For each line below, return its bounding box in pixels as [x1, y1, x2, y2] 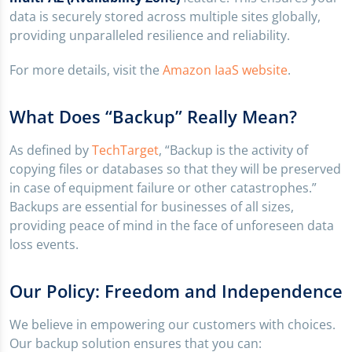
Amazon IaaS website [163, 61, 288, 79]
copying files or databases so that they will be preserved [9, 160, 341, 178]
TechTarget [92, 141, 159, 159]
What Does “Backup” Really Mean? [9, 104, 297, 129]
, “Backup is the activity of [159, 141, 308, 159]
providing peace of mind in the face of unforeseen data [9, 217, 334, 235]
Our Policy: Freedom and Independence [9, 279, 343, 303]
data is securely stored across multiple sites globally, [9, 8, 321, 26]
